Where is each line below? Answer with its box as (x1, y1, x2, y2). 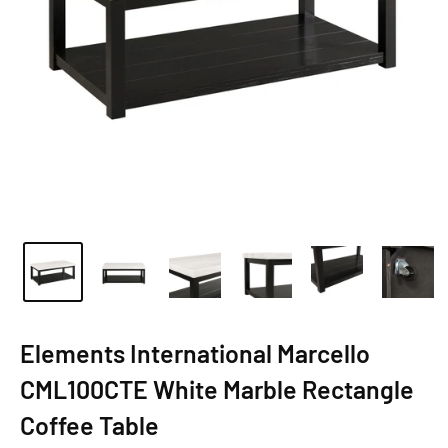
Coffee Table (20, 410, 159, 440)
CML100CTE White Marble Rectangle (20, 374, 414, 404)
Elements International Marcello (20, 338, 370, 368)
